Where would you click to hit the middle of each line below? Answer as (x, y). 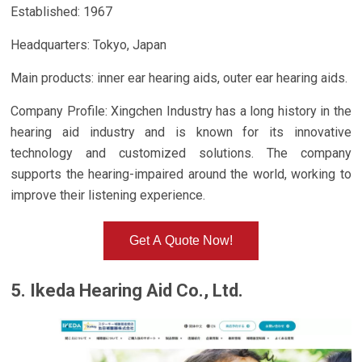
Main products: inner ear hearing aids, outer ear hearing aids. (179, 78)
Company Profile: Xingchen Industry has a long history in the (181, 112)
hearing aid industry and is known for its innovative (181, 133)
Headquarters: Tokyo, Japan (89, 45)
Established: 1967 (62, 12)
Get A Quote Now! (181, 241)
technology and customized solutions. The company (181, 154)
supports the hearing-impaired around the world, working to (181, 175)
